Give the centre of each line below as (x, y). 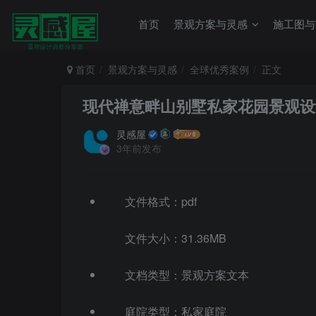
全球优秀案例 (219, 69)
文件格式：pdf (161, 201)
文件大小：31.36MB (176, 238)
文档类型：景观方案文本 (187, 275)
